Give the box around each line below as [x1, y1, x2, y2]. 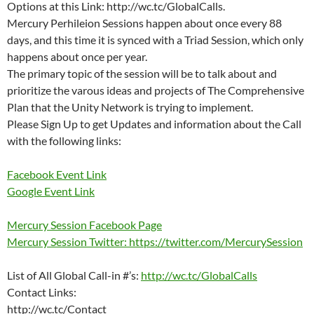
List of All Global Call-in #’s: [7, 268, 141, 282]
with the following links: [7, 134, 121, 147]
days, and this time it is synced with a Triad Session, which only [7, 33, 303, 46]
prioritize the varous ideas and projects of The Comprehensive [7, 83, 304, 97]
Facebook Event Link [7, 168, 107, 181]
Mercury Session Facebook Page [7, 218, 162, 231]
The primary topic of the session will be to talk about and [7, 67, 277, 80]
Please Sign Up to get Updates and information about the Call [7, 117, 301, 130]
